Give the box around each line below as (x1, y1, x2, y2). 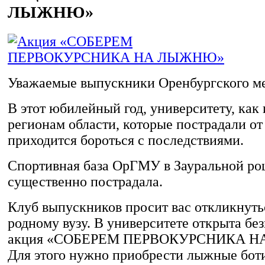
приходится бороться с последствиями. (8, 132, 244, 148)
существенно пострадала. (8, 173, 163, 189)
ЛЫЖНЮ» (8, 2, 93, 21)
